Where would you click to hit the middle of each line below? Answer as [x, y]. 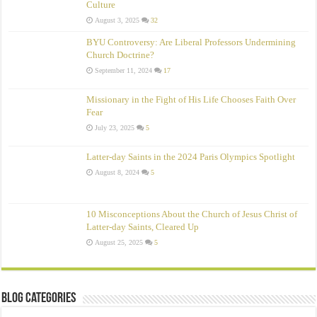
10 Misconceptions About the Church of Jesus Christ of [192, 214]
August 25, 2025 [119, 243]
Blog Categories [39, 299]
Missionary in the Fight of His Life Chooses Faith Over [191, 99]
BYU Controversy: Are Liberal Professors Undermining [191, 42]
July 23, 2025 [115, 127]
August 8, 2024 [117, 172]
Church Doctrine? [121, 54]
